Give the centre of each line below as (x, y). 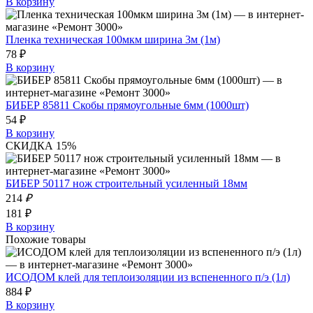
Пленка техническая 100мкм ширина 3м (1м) (113, 39)
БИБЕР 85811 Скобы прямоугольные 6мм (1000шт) (127, 105)
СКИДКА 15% (41, 145)
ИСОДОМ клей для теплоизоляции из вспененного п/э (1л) (148, 277)
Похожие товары (46, 239)
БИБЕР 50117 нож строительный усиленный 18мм (126, 183)
